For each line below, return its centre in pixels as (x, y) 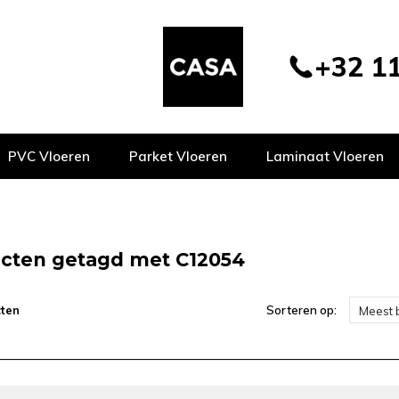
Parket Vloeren (178, 156)
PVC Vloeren (49, 156)
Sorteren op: (301, 310)
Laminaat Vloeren (325, 156)
